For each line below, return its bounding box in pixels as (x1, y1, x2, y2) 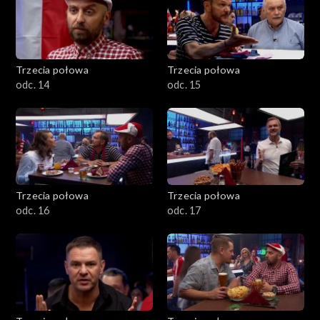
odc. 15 (167, 78, 201, 91)
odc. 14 (16, 78, 50, 91)
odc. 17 (167, 204, 201, 216)
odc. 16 (16, 204, 50, 216)
